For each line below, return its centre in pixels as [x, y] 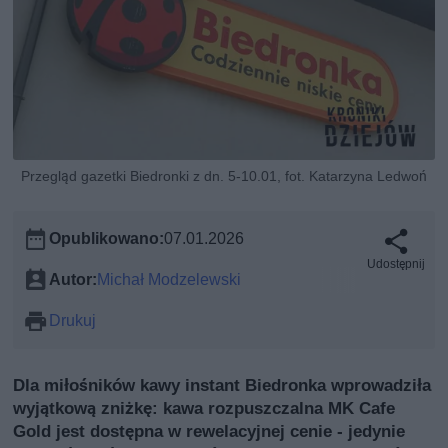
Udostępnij [395, 263]
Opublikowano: [107, 238]
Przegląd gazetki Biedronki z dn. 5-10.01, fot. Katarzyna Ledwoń [223, 175]
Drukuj [73, 320]
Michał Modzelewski [169, 279]
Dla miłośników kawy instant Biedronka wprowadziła [222, 384]
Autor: [73, 279]
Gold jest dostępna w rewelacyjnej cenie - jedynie [209, 430]
